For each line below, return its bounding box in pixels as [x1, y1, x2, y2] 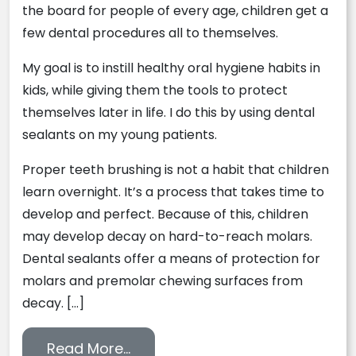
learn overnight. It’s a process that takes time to [22, 183, 324, 201]
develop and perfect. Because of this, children [22, 205, 308, 223]
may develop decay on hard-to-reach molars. [22, 227, 312, 246]
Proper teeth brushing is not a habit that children [22, 161, 329, 179]
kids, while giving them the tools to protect [22, 81, 288, 99]
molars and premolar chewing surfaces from [22, 272, 303, 290]
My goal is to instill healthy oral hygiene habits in [22, 59, 320, 77]
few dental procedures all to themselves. [22, 24, 278, 42]
